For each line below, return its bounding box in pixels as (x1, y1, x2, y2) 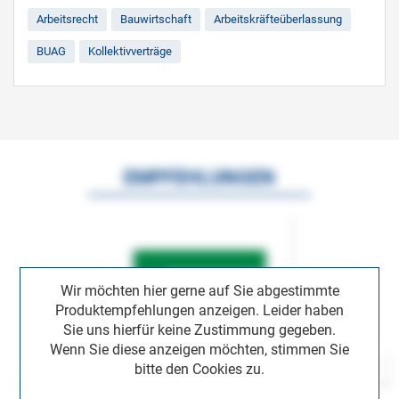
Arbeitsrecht (37, 12, 98, 27)
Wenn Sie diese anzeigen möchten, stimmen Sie (50, 340, 349, 358)
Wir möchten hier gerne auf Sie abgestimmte (60, 281, 339, 299)
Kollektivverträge (88, 45, 172, 59)
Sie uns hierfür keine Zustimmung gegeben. (63, 321, 336, 338)
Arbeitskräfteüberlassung (214, 12, 342, 27)
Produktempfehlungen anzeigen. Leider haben (55, 301, 344, 319)
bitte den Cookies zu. (134, 360, 265, 378)
